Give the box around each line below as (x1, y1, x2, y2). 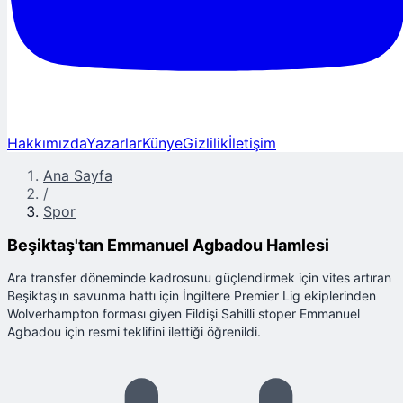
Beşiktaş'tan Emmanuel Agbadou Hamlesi (7, 235, 329, 255)
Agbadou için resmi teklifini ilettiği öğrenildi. (7, 323, 261, 339)
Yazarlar (86, 133, 142, 152)
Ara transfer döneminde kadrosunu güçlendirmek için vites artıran (7, 269, 391, 285)
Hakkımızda (7, 133, 86, 152)
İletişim (228, 133, 276, 152)
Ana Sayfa (43, 166, 112, 184)
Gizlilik (183, 133, 228, 152)
